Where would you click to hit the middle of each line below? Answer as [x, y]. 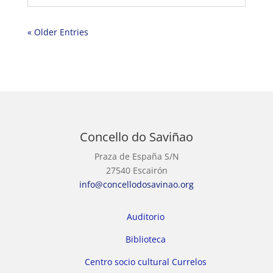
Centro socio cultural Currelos [146, 262]
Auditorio [146, 217]
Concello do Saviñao [136, 137]
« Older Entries [58, 32]
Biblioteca [146, 239]
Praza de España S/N [136, 157]
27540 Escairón [136, 171]
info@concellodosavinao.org [136, 185]
